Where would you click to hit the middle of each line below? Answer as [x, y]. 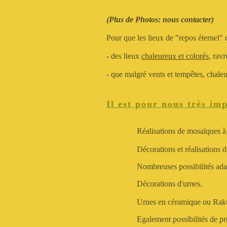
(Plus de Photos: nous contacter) [160, 20]
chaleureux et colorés [175, 56]
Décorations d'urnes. [169, 184]
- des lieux [124, 56]
